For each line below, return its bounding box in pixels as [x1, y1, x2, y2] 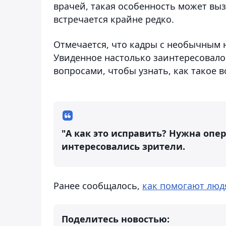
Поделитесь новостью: [62, 212, 169, 225]
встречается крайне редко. [53, 13, 174, 25]
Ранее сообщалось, [53, 179, 142, 192]
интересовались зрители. [62, 140, 185, 152]
